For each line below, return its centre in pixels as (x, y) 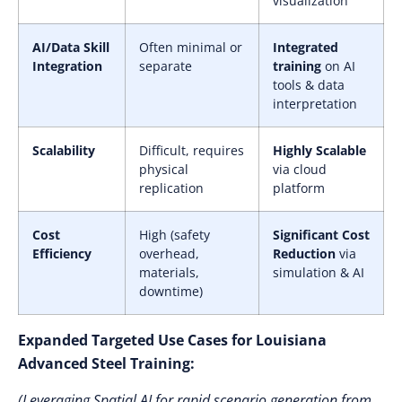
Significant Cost (321, 235)
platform (299, 188)
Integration (67, 66)
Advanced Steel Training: (106, 363)
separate (166, 66)
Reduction (304, 253)
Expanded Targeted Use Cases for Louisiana (172, 340)
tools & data (309, 85)
